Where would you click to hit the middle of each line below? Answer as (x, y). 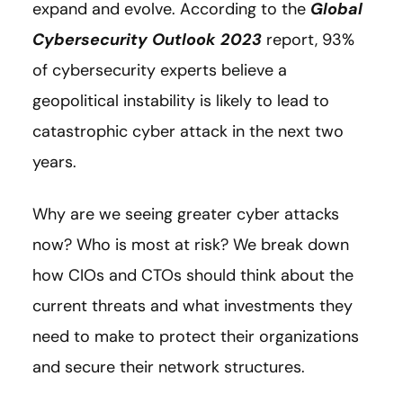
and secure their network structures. (171, 367)
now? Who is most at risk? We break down (191, 245)
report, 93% (308, 40)
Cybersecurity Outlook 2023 (147, 40)
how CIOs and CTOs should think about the (193, 276)
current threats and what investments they (193, 306)
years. (54, 162)
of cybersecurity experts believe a (160, 71)
